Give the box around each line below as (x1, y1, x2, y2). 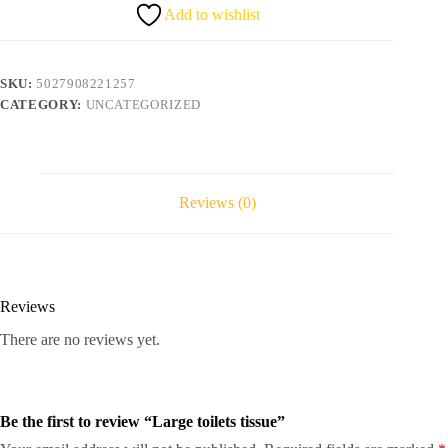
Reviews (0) (178, 194, 256, 212)
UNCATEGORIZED (85, 96, 201, 112)
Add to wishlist (164, 5, 261, 23)
